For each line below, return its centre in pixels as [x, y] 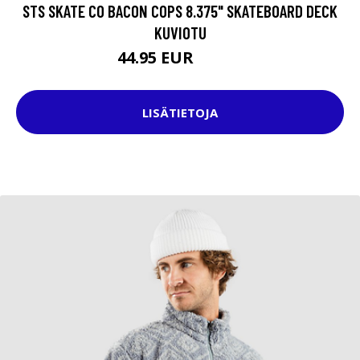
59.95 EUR [220, 60]
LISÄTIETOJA [180, 112]
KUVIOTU [180, 33]
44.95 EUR [157, 58]
